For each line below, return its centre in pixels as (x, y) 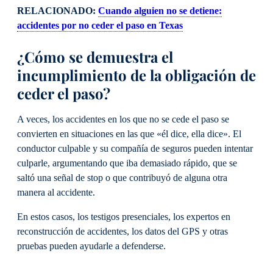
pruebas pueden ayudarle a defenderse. (91, 246)
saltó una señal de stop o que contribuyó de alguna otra (122, 178)
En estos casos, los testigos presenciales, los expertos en (124, 217)
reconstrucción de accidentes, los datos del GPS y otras (122, 232)
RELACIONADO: (58, 11)
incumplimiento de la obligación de (136, 75)
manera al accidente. (56, 193)
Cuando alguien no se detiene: (160, 11)
